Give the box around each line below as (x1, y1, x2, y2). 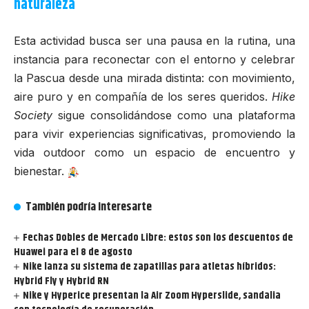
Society (14, 108, 52, 123)
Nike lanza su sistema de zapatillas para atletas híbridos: (23, 259, 277, 275)
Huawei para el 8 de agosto (14, 244, 132, 261)
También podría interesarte (26, 198, 152, 217)
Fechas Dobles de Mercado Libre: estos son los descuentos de (23, 230, 294, 246)
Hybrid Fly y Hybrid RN (14, 273, 109, 290)
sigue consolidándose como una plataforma (52, 108, 295, 123)
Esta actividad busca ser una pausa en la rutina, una (14, 34, 295, 48)
